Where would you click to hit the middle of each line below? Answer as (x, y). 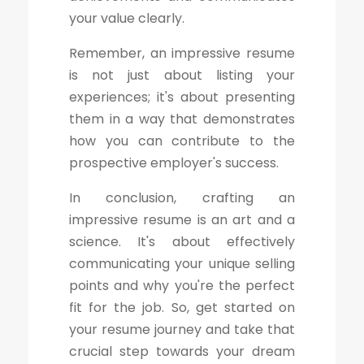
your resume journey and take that (182, 329)
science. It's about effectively (182, 241)
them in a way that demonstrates (182, 119)
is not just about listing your (182, 75)
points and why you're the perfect (182, 285)
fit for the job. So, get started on (182, 307)
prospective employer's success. (174, 162)
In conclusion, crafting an (182, 197)
